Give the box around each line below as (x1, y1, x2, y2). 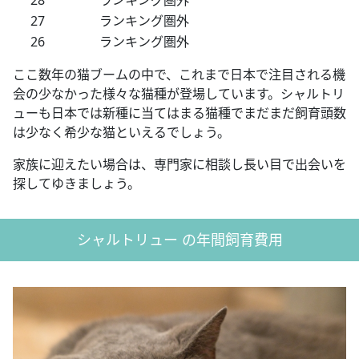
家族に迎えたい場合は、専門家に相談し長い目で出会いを (13, 155, 346, 173)
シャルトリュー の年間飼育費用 (76, 229, 283, 249)
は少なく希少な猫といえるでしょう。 (13, 123, 230, 141)
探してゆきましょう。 (13, 174, 140, 192)
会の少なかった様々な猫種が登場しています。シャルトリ (13, 84, 345, 103)
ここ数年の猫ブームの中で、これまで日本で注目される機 (13, 65, 345, 83)
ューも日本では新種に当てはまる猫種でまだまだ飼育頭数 (13, 103, 346, 122)
